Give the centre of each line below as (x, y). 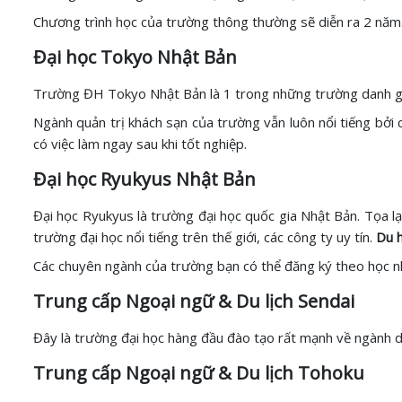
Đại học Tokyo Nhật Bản (135, 57)
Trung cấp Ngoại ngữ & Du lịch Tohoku (199, 373)
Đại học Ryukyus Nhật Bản (144, 179)
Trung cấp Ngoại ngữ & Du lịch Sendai (196, 301)
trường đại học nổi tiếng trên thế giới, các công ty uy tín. (205, 237)
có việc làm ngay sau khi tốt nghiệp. (140, 144)
